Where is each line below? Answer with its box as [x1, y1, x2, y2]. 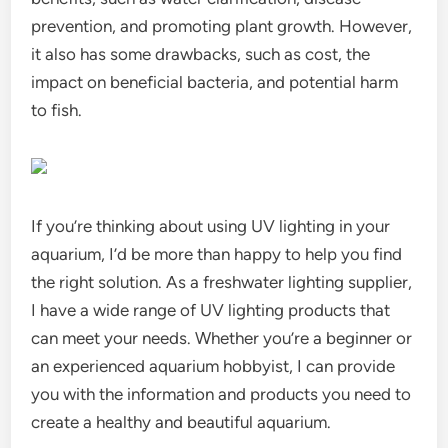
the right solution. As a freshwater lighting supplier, [31, 272, 413, 292]
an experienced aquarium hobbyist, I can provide [31, 356, 396, 376]
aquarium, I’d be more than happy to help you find [31, 244, 403, 264]
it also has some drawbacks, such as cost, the [31, 44, 371, 64]
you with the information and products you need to [31, 384, 412, 404]
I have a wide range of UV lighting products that [31, 300, 391, 320]
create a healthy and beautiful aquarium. [31, 412, 332, 432]
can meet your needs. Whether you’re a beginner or [31, 328, 413, 348]
